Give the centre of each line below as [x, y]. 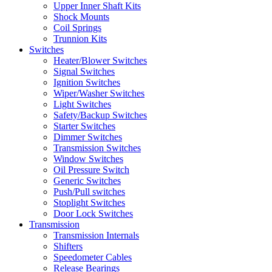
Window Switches [88, 159]
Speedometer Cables [93, 257]
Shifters [68, 246]
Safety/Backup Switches [100, 115]
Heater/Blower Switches [100, 61]
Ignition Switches [87, 83]
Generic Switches [87, 181]
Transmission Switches [97, 148]
